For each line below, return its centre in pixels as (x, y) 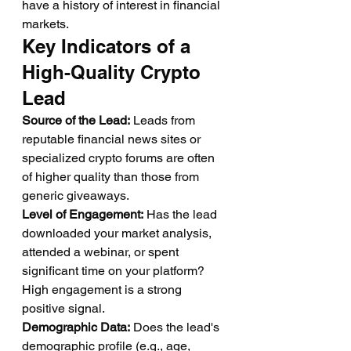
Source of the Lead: (76, 120)
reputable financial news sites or (113, 139)
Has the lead (182, 214)
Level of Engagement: (83, 214)
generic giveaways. (76, 195)
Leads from (164, 120)
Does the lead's (176, 327)
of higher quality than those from (112, 177)
